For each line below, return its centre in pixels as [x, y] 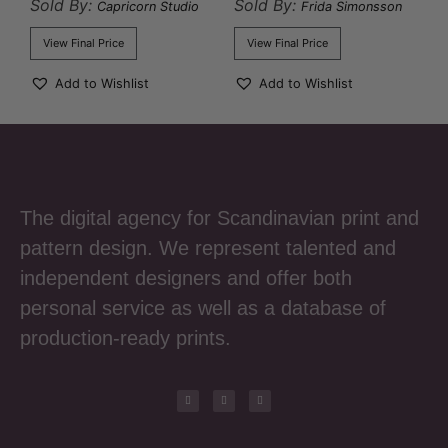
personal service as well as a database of [203, 308]
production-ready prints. [125, 338]
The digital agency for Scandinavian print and [219, 218]
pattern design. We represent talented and [208, 248]
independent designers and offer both [186, 278]
